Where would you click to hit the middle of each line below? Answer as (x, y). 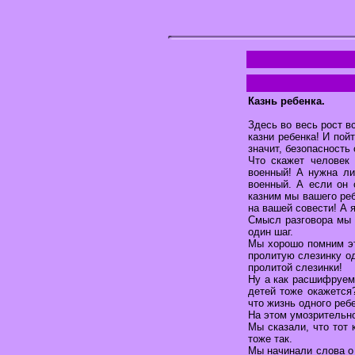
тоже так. (270, 338)
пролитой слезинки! (295, 267)
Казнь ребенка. (286, 101)
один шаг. (271, 231)
